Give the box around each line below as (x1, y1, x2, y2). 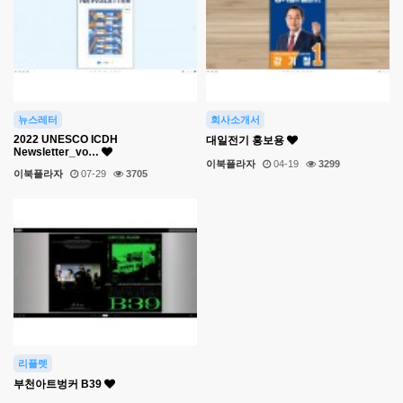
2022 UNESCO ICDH (13, 132, 118, 146)
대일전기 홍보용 (206, 133, 287, 147)
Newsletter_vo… (13, 145, 102, 158)
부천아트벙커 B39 (13, 377, 104, 390)
